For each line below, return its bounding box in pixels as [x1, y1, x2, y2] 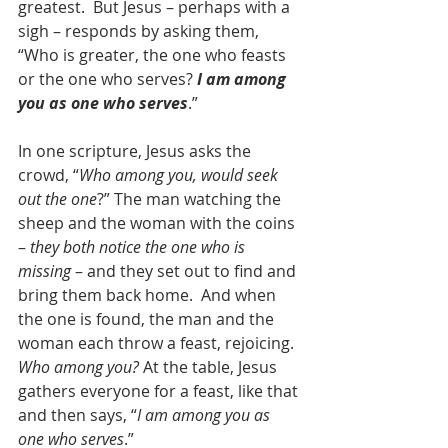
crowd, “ [18, 164, 79, 187]
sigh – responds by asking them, [18, 20, 263, 43]
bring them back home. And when [18, 284, 280, 307]
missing [18, 260, 71, 283]
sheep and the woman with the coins [18, 212, 299, 235]
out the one [18, 188, 97, 211]
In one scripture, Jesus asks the [18, 140, 255, 163]
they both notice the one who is [30, 236, 249, 259]
